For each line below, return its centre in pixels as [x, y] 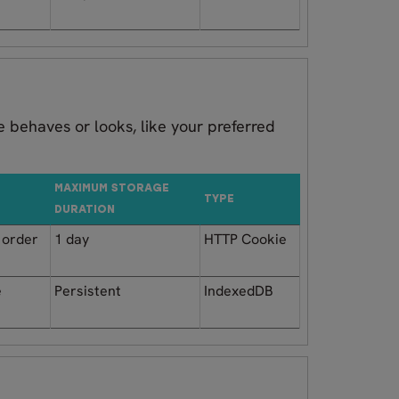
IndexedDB [239, 290]
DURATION [85, 210]
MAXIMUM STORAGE [112, 188]
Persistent [88, 290]
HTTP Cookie [245, 239]
